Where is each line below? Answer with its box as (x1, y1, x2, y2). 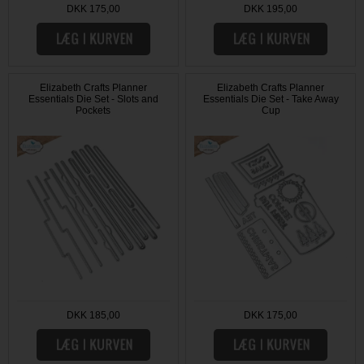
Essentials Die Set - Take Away (202, 93, 339, 106)
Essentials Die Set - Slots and (28, 93, 158, 106)
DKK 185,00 (66, 309, 120, 321)
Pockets (76, 105, 111, 117)
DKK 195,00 (244, 3, 298, 15)
